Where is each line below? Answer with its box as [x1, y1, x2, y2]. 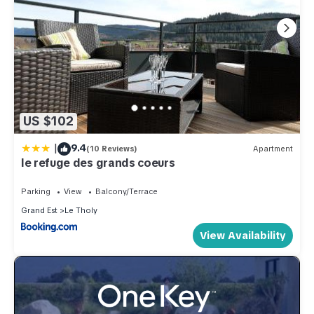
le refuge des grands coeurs [21, 155, 175, 170]
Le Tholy [64, 205, 97, 215]
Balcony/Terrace [95, 186, 158, 196]
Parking [21, 186, 50, 196]
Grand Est [21, 205, 57, 215]
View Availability [200, 228, 286, 243]
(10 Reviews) [86, 144, 137, 154]
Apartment [253, 144, 293, 154]
